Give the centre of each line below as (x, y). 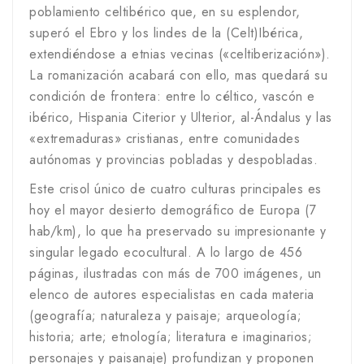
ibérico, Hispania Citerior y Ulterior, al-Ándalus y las (181, 117)
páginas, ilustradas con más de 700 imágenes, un (175, 273)
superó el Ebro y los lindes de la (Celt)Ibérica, (166, 33)
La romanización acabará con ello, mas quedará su (178, 75)
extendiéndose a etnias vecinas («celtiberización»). (180, 54)
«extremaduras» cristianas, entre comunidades (165, 139)
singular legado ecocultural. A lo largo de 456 (166, 252)
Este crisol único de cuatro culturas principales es (175, 189)
